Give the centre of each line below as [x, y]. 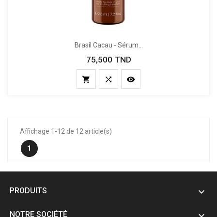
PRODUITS [28, 191]
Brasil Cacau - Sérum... [108, 45]
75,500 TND [108, 60]
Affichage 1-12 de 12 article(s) [66, 131]
